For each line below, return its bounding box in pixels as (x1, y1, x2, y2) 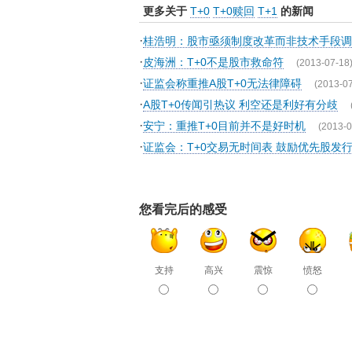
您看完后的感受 (139, 203, 227, 216)
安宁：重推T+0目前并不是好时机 (143, 119, 306, 132)
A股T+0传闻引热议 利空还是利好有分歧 (143, 98, 338, 111)
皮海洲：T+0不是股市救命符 (143, 56, 284, 68)
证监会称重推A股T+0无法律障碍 (143, 77, 302, 90)
